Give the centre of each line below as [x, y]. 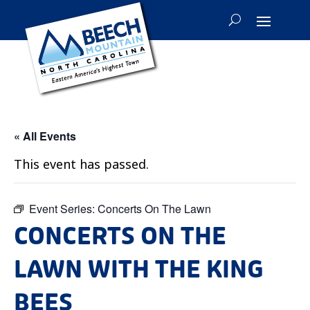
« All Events [45, 136]
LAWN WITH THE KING [139, 270]
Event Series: [63, 208]
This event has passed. [81, 164]
